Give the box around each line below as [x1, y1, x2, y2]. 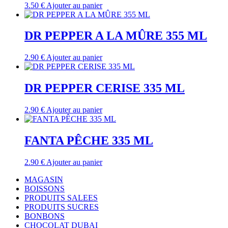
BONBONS [24, 212, 65, 221]
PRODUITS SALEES [24, 193, 98, 203]
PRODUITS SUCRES [24, 203, 99, 212]
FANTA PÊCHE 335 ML [24, 134, 153, 148]
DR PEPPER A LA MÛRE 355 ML [24, 29, 207, 43]
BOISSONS [24, 184, 65, 193]
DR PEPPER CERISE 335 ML [24, 81, 185, 95]
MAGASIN [24, 175, 63, 184]
